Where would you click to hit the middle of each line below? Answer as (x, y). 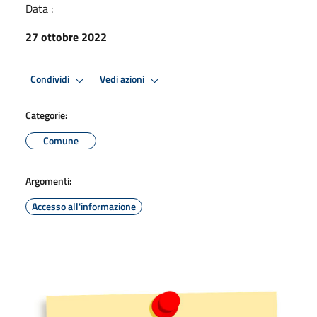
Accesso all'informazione (84, 206)
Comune (61, 140)
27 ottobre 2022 (66, 36)
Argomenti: (48, 180)
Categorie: (46, 115)
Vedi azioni (123, 80)
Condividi (51, 80)
